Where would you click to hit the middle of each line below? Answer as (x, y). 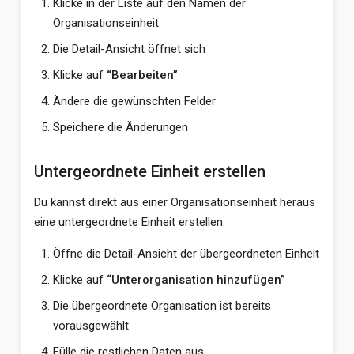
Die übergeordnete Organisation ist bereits (162, 306)
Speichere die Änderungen (120, 127)
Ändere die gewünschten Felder (134, 101)
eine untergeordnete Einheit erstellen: (129, 222)
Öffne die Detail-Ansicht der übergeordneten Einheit (186, 254)
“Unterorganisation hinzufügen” (196, 280)
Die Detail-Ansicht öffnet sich (129, 49)
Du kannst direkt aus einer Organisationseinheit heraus (174, 202)
